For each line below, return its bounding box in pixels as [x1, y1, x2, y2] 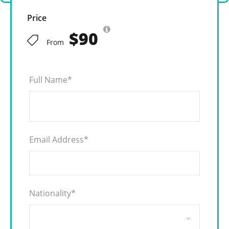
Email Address [29, 134, 84, 146]
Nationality [29, 188, 71, 199]
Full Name [29, 74, 67, 86]
